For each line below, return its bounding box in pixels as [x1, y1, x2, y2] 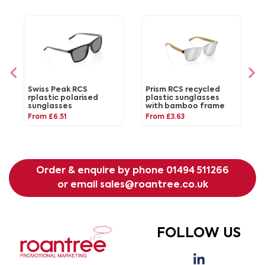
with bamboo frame [146, 102, 225, 110]
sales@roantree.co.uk [99, 180, 208, 190]
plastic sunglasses [146, 93, 220, 102]
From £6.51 [28, 113, 67, 121]
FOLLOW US [157, 227, 241, 241]
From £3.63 [146, 113, 185, 121]
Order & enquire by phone [36, 166, 166, 176]
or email [57, 180, 100, 190]
